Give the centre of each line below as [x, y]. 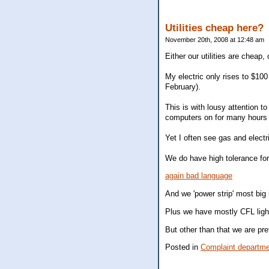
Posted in [183, 247]
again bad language [199, 175]
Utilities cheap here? [214, 28]
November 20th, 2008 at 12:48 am [215, 40]
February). [183, 86]
